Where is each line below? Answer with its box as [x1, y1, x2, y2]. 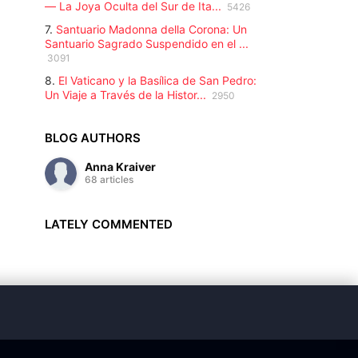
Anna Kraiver [84, 160, 156, 173]
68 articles [84, 173, 133, 185]
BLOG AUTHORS [44, 130, 141, 145]
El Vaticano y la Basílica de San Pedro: [58, 74, 257, 87]
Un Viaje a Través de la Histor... [44, 88, 206, 101]
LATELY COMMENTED [44, 217, 173, 232]
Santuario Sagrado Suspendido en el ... [44, 37, 249, 50]
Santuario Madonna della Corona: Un [55, 22, 247, 36]
